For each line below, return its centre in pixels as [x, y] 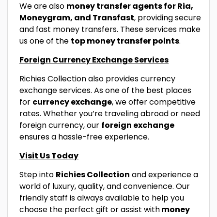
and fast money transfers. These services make [110, 29]
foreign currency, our [60, 125]
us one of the [45, 41]
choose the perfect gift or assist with [90, 209]
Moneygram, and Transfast [77, 17]
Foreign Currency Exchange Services [94, 60]
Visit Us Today [49, 155]
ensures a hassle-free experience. [84, 137]
